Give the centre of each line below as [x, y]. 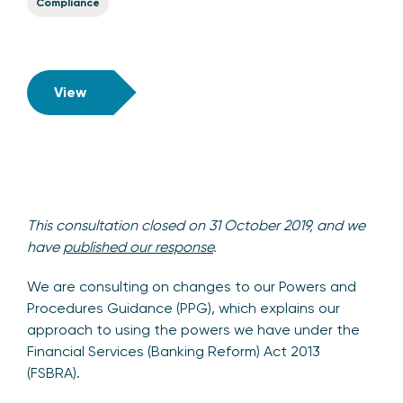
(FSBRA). [54, 373]
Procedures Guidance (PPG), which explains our [184, 309]
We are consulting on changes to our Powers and [192, 287]
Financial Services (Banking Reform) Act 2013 [174, 352]
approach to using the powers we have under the [193, 330]
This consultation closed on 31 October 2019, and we [196, 226]
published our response [138, 247]
